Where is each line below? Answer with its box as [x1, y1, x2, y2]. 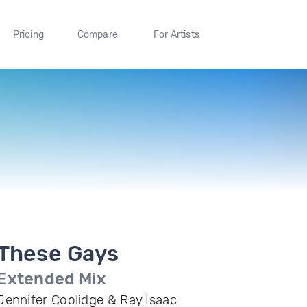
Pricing [12, 28, 44, 40]
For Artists [153, 28, 199, 40]
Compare [77, 28, 119, 40]
